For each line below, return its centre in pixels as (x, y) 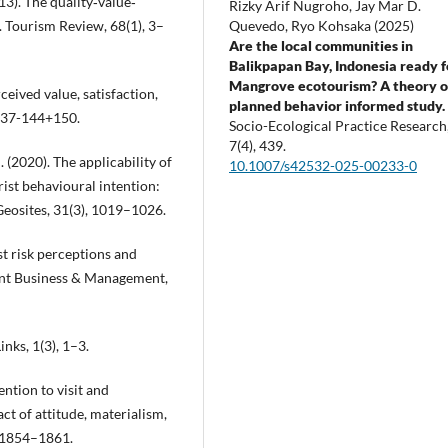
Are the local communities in (321, 45)
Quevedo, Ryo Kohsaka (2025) (322, 25)
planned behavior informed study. (337, 105)
